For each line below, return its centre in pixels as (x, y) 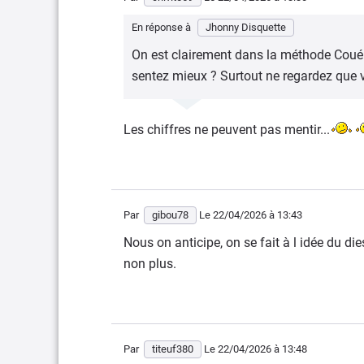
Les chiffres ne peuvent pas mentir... (227, 130)
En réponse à (162, 27)
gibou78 (170, 215)
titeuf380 (173, 349)
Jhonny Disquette (246, 27)
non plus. (150, 264)
